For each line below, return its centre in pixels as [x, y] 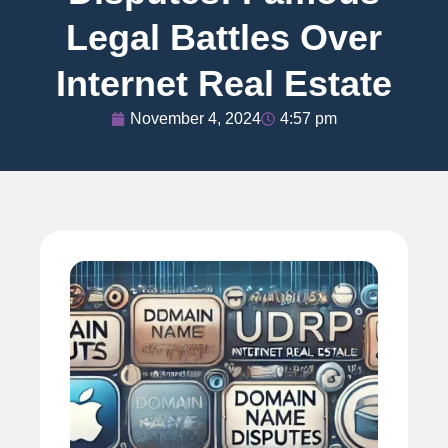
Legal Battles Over [224, 37]
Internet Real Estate [224, 83]
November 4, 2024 [195, 118]
